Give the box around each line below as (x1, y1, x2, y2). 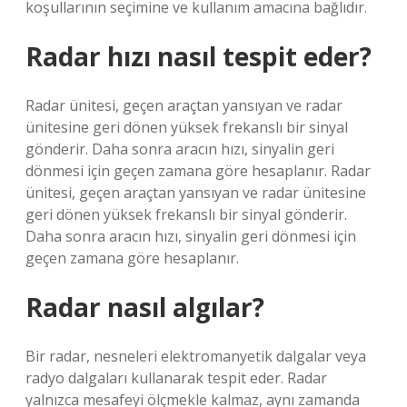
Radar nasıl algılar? (25, 290, 264, 324)
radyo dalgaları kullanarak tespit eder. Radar (25, 368, 327, 388)
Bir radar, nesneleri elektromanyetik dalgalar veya (25, 346, 366, 366)
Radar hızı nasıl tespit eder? (25, 39, 372, 74)
